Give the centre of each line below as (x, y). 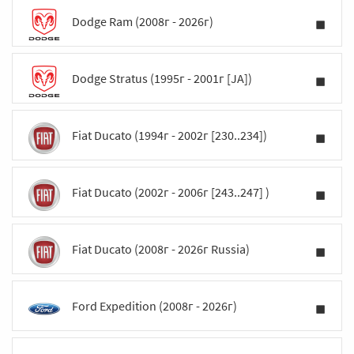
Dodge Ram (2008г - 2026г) (143, 21)
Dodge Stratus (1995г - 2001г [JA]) (162, 78)
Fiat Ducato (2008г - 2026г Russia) (161, 249)
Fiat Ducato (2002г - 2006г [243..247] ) (171, 192)
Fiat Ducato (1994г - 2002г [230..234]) (169, 135)
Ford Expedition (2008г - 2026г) (154, 306)
